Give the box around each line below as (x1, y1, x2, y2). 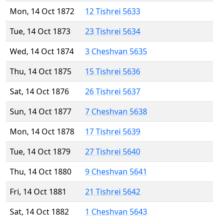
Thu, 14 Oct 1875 (10, 66, 71, 77)
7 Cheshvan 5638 (85, 106, 147, 117)
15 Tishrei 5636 (85, 66, 140, 77)
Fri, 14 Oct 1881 (10, 186, 66, 197)
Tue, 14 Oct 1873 (10, 26, 70, 37)
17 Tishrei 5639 (85, 126, 140, 137)
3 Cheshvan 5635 (85, 46, 147, 57)
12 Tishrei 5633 (85, 6, 140, 17)
